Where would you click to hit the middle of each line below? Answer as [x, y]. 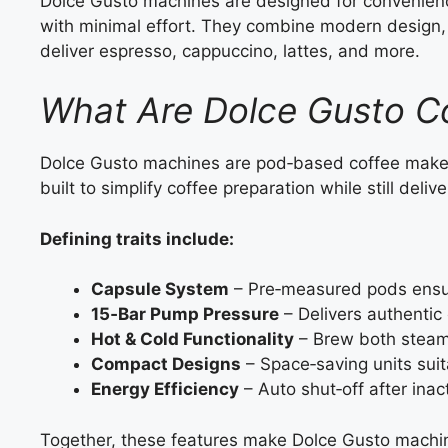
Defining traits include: [137, 238]
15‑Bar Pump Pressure [185, 314]
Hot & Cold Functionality [192, 339]
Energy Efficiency [165, 389]
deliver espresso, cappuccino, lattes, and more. [230, 50]
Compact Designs [166, 364]
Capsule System [160, 289]
